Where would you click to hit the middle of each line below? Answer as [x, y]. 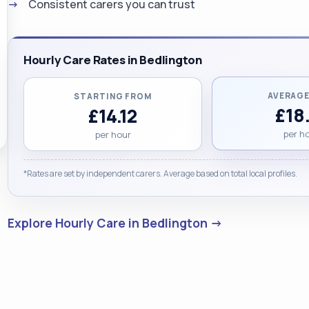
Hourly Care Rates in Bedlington [112, 59]
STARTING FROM [113, 96]
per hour [113, 134]
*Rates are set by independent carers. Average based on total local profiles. [160, 173]
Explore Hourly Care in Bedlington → [115, 222]
